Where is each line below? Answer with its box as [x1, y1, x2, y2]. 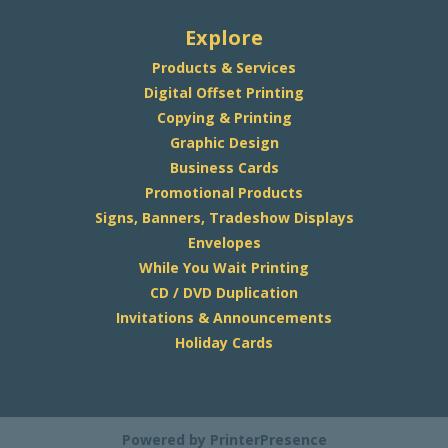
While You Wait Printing [139, 258, 309, 278]
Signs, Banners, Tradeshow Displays [94, 208, 354, 228]
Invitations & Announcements [116, 308, 332, 328]
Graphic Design [169, 133, 279, 153]
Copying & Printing [156, 108, 292, 128]
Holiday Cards [175, 333, 273, 353]
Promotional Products [145, 183, 303, 203]
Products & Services [152, 58, 296, 78]
